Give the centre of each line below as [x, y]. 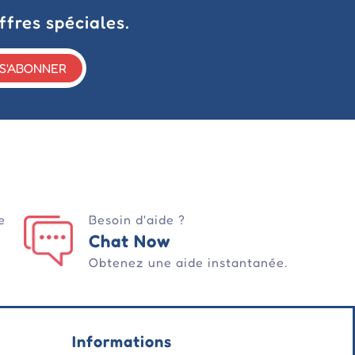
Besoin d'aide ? [137, 220]
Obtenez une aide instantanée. [188, 263]
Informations [122, 342]
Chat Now [129, 241]
